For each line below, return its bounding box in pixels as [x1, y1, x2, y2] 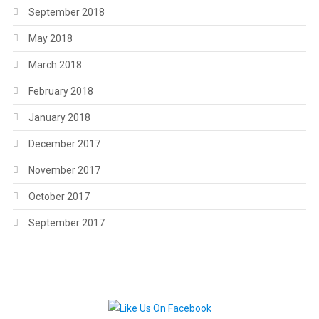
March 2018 [28, 59, 82, 70]
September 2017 [28, 217, 105, 229]
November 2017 [28, 164, 100, 176]
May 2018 [28, 33, 73, 44]
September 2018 [28, 6, 105, 18]
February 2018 [28, 85, 93, 97]
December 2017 [28, 138, 100, 150]
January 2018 [28, 112, 90, 123]
